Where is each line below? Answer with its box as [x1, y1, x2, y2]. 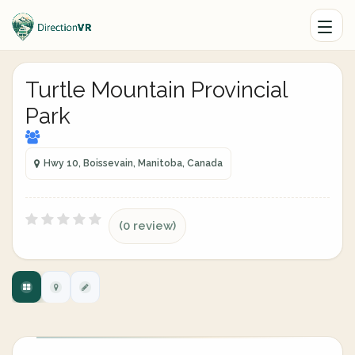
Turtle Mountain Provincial [25, 77, 287, 103]
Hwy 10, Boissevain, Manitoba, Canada [44, 158, 223, 169]
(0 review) [119, 219, 176, 233]
